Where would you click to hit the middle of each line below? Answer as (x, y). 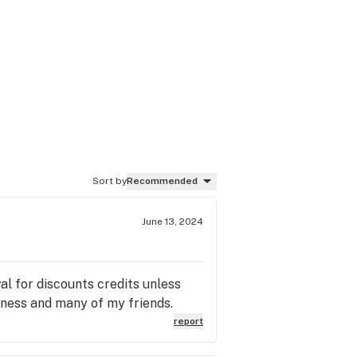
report (188, 321)
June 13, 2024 (173, 221)
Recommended (162, 181)
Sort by (110, 181)
